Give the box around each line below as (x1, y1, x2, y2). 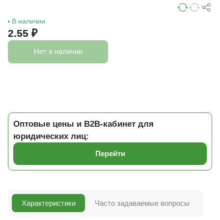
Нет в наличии (33, 47, 82, 56)
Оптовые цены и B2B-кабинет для (13, 119, 154, 129)
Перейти (95, 149, 125, 158)
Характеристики (21, 198, 76, 207)
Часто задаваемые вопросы (94, 198, 190, 207)
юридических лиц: (13, 131, 89, 141)
